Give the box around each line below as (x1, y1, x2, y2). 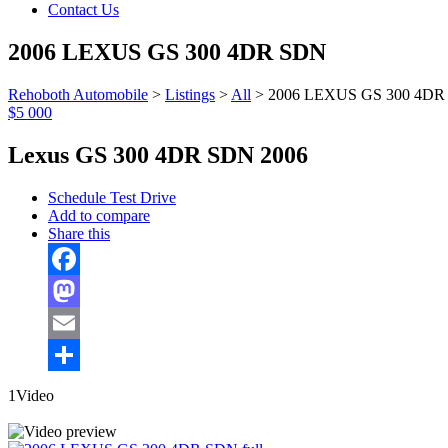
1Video (8, 386, 54, 404)
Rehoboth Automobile (8, 86, 148, 104)
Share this (48, 224, 110, 242)
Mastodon (48, 313, 111, 331)
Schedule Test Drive (48, 188, 176, 206)
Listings (165, 86, 215, 104)
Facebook (48, 281, 110, 299)
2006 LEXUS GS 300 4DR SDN (8, 39, 326, 66)
